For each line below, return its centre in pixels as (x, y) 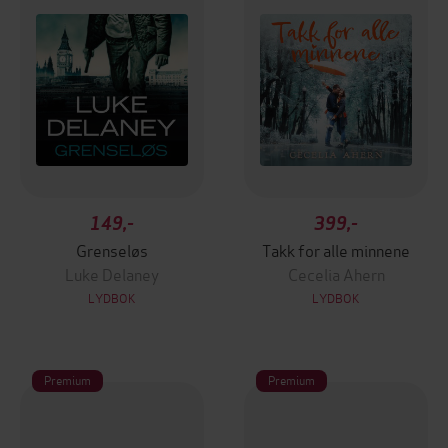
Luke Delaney (112, 273)
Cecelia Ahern (336, 273)
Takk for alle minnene (336, 249)
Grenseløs (112, 249)
